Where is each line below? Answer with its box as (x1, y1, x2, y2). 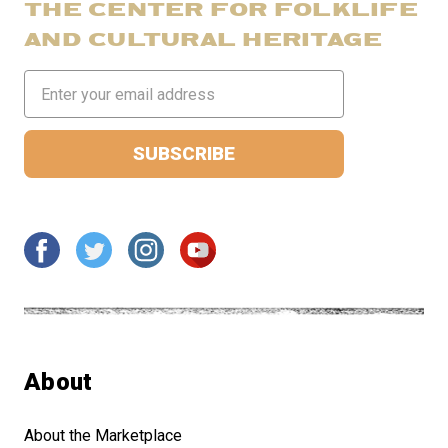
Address (24, 96, 84, 116)
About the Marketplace (24, 426, 182, 446)
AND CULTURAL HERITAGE (24, 26, 383, 53)
